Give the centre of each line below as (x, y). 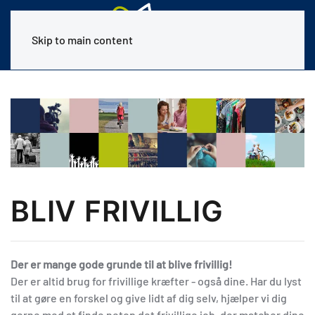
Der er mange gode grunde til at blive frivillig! (121, 264)
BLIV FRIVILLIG (117, 211)
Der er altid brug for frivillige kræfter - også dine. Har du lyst (156, 281)
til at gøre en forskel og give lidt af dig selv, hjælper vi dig (149, 297)
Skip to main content (82, 40)
